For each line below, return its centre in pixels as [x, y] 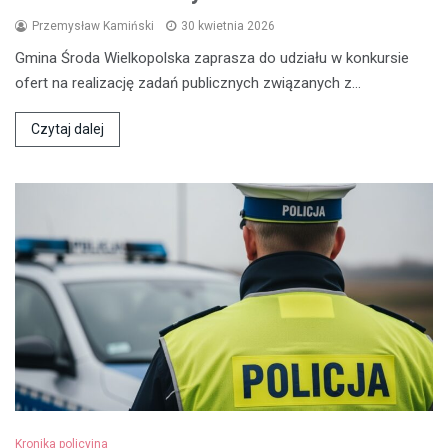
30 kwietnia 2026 [228, 26]
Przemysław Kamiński [93, 26]
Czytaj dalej [67, 129]
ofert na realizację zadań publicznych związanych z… [188, 83]
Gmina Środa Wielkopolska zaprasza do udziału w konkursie [212, 58]
